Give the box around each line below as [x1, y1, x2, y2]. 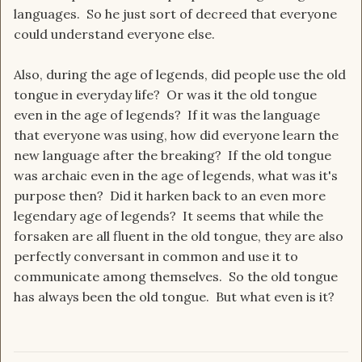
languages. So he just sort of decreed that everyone [14, 6, 337, 23]
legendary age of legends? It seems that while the [14, 208, 323, 225]
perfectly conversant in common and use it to [14, 248, 298, 265]
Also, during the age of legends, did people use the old [14, 66, 346, 83]
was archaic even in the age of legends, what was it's [14, 167, 338, 184]
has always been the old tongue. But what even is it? [14, 288, 335, 305]
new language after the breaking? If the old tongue [14, 147, 331, 164]
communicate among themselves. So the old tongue [14, 268, 338, 285]
